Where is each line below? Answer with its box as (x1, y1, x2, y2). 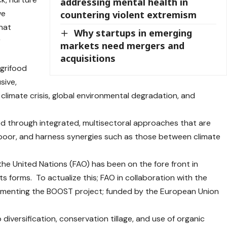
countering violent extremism (60, 8, 197, 21)
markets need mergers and (60, 40, 185, 52)
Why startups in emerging (74, 26, 193, 39)
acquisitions (60, 52, 116, 65)
